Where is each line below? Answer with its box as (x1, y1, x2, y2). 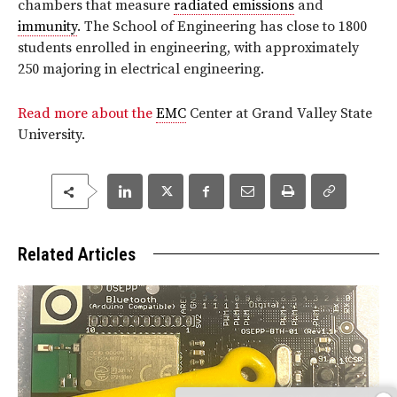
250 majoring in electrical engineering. (18, 60, 264, 79)
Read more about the (18, 105, 156, 123)
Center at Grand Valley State (186, 105, 372, 123)
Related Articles (18, 244, 136, 266)
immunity (18, 18, 77, 36)
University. (18, 126, 89, 144)
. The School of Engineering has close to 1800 (77, 18, 367, 36)
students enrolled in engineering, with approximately (18, 39, 359, 58)
